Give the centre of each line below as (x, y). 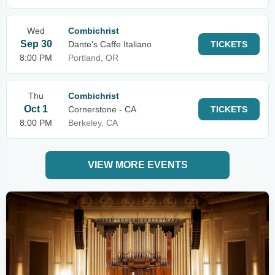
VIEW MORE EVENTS (137, 165)
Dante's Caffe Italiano (110, 44)
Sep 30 (36, 44)
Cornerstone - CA (102, 109)
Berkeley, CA (93, 123)
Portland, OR (93, 58)
